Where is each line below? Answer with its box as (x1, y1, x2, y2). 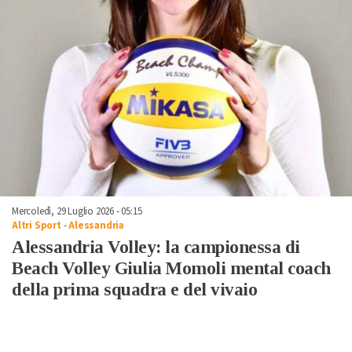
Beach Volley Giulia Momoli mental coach (12, 258, 331, 279)
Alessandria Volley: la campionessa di (12, 237, 300, 258)
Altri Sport (12, 218, 61, 233)
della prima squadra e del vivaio (12, 280, 257, 300)
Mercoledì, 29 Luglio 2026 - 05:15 (12, 204, 142, 219)
